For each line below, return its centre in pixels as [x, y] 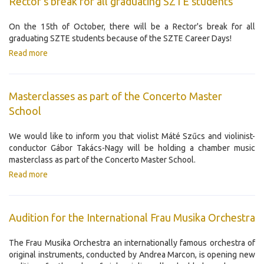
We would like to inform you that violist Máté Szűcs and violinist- [132, 136]
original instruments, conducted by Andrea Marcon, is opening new [132, 255]
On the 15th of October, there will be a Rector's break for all [132, 27]
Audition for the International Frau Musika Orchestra [132, 218]
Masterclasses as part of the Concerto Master [115, 96]
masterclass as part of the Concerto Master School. [102, 160]
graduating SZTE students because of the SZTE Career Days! [120, 39]
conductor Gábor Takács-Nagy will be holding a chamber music [132, 148]
